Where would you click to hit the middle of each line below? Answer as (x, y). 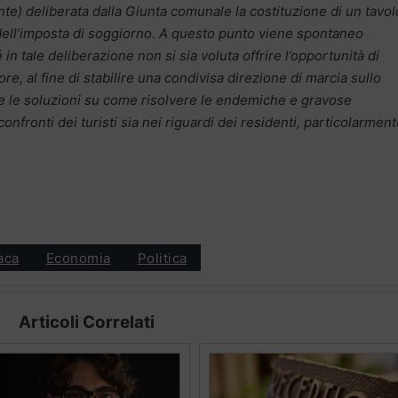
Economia (78, 258)
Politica (162, 258)
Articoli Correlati (86, 322)
